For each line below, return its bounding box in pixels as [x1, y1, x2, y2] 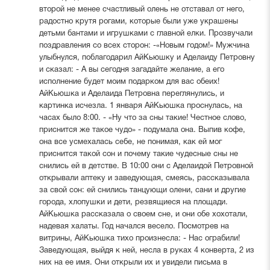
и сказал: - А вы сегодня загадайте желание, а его [39, 66, 224, 74]
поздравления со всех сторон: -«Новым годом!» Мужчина [39, 42, 250, 49]
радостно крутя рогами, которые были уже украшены [39, 17, 238, 25]
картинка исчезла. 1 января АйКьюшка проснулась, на [39, 102, 242, 110]
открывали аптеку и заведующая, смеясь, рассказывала [39, 174, 250, 182]
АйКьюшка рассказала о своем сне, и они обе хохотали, [39, 210, 248, 218]
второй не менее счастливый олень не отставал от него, [39, 5, 245, 13]
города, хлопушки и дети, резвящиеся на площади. [39, 198, 228, 206]
